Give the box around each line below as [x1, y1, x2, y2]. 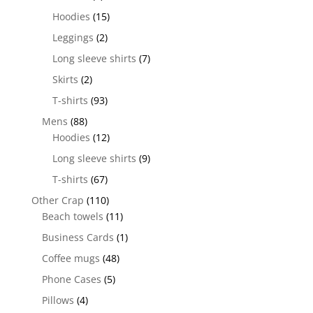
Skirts [52, 72, 78, 86]
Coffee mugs [41, 251, 100, 265]
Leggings [52, 30, 94, 44]
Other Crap [31, 193, 84, 207]
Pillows [41, 293, 74, 307]
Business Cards [41, 230, 114, 244]
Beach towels [41, 209, 103, 223]
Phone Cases [41, 272, 101, 286]
